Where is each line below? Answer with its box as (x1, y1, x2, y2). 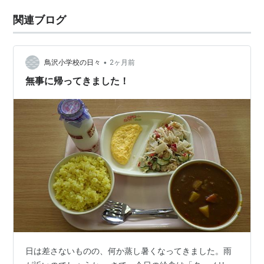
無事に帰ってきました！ (25, 75, 130, 87)
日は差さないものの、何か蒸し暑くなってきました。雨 (25, 245, 232, 256)
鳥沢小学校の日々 (44, 58, 101, 67)
